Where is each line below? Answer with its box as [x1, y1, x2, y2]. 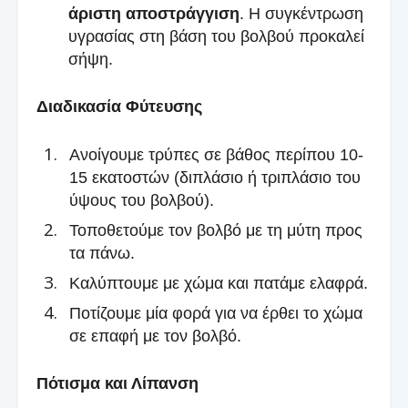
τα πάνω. [69, 243, 135, 262]
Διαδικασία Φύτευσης [36, 97, 202, 116]
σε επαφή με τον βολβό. [69, 326, 241, 345]
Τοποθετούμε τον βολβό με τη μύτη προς [69, 220, 362, 240]
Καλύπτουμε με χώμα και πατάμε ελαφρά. [69, 273, 368, 292]
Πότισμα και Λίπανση [36, 373, 199, 393]
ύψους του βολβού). [69, 190, 214, 209]
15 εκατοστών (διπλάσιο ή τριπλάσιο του [69, 168, 361, 187]
